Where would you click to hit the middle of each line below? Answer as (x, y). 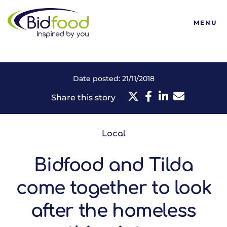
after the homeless (113, 211)
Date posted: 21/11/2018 (113, 79)
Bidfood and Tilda (113, 165)
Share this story (83, 98)
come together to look (113, 188)
